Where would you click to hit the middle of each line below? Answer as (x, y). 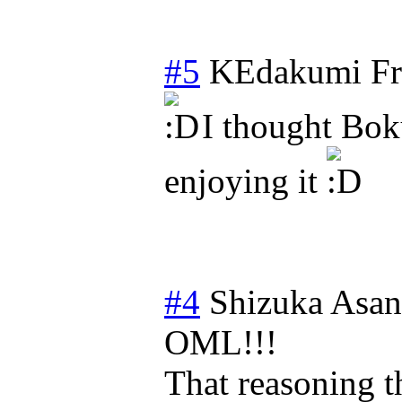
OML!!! (221, 342)
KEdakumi (285, 71)
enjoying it (245, 180)
